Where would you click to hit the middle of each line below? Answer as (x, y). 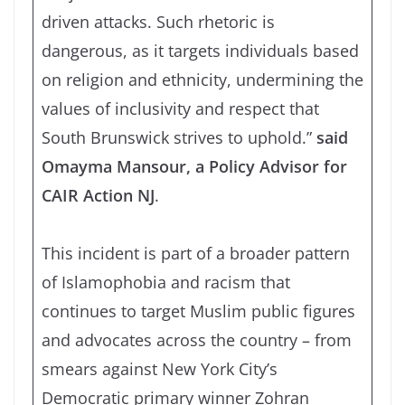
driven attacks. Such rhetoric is (158, 21)
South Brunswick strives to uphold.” (179, 137)
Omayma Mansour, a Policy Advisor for (194, 166)
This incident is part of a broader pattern (196, 253)
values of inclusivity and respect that (180, 108)
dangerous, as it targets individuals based (200, 50)
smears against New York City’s (160, 368)
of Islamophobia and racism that (166, 282)
